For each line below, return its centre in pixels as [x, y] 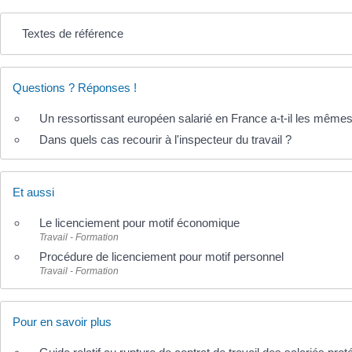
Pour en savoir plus [62, 322]
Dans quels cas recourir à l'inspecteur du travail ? [165, 139]
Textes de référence [72, 33]
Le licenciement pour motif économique [139, 223]
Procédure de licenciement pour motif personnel [161, 257]
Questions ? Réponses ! [75, 87]
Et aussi [33, 192]
